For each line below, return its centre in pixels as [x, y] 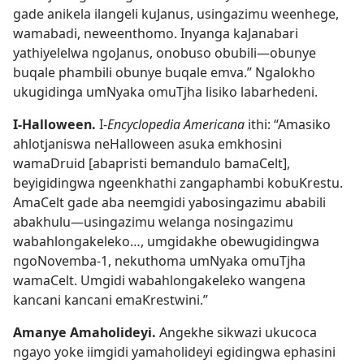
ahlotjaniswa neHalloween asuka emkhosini [147, 144]
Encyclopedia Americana [176, 124]
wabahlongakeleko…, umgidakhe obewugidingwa [166, 241]
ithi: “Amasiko [288, 124]
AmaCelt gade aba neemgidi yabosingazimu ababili [169, 202]
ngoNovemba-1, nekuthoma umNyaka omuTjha [159, 261]
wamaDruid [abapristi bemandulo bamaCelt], [152, 163]
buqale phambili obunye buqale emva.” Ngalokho [164, 72]
